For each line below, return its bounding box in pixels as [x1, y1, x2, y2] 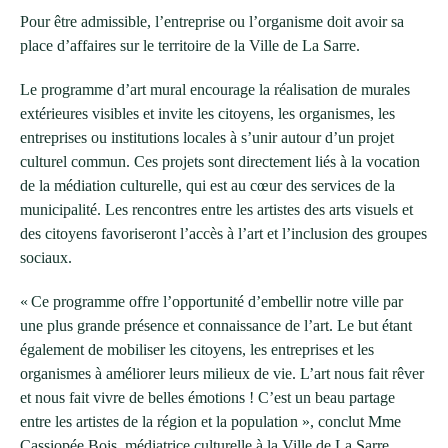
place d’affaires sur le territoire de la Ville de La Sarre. [20, 36, 360, 54]
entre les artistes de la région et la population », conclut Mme [20, 412, 401, 430]
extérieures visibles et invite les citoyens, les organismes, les [20, 104, 395, 122]
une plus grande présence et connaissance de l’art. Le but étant [20, 316, 412, 334]
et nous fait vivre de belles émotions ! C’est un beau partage [20, 388, 395, 406]
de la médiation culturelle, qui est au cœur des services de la [20, 176, 395, 194]
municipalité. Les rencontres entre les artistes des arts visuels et [20, 200, 413, 218]
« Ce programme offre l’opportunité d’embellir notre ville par [20, 292, 403, 310]
